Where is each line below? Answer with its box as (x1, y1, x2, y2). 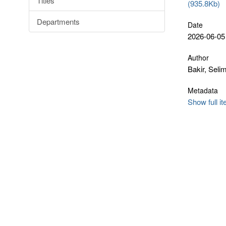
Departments (37, 16, 80, 27)
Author (188, 52, 209, 63)
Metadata (188, 85, 218, 95)
